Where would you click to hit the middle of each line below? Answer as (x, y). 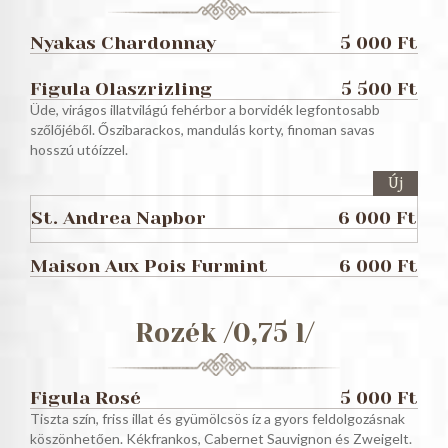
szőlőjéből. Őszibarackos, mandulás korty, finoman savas (202, 130)
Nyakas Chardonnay (123, 42)
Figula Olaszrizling (121, 89)
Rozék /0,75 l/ (224, 333)
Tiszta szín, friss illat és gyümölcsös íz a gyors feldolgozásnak (217, 419)
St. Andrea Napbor (118, 218)
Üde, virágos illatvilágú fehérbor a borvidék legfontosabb (205, 110)
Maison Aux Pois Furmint (149, 265)
